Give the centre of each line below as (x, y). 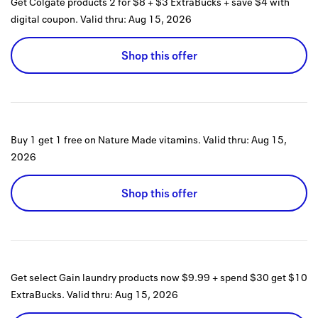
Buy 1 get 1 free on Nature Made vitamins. (106, 140)
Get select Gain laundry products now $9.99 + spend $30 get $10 (159, 278)
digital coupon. (44, 19)
